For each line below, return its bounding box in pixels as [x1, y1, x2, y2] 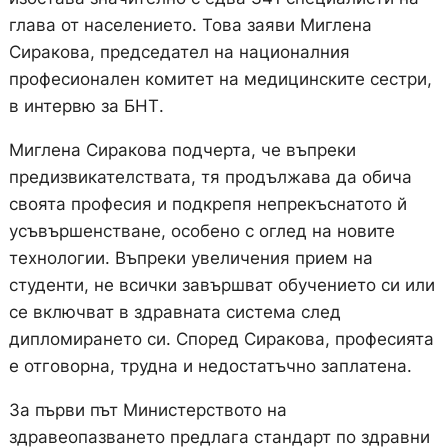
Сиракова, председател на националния [8, 42, 350, 63]
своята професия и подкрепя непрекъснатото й [8, 194, 407, 215]
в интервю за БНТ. [8, 96, 164, 117]
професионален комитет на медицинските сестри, [8, 69, 432, 90]
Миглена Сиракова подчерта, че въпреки [8, 140, 356, 161]
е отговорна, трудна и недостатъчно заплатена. [8, 356, 412, 377]
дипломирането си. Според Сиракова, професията [8, 329, 434, 350]
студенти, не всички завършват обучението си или [8, 275, 435, 296]
